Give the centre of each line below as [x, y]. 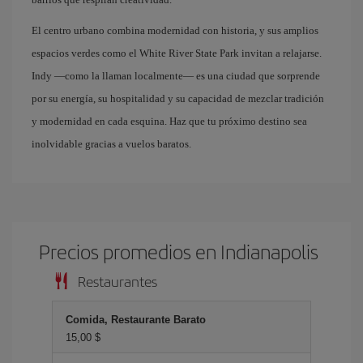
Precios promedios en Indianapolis [179, 251]
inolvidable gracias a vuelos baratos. [111, 144]
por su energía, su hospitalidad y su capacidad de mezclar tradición [178, 98]
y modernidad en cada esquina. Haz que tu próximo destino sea [169, 121]
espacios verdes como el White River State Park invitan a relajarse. [177, 53]
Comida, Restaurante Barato [136, 320]
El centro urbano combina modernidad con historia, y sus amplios [175, 30]
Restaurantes [117, 281]
